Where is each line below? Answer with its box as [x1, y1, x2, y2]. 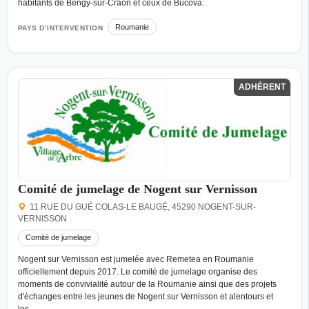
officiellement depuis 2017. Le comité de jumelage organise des [17, 267, 257, 277]
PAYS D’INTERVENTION [17, 24, 103, 32]
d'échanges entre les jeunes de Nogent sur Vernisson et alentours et [17, 292, 273, 302]
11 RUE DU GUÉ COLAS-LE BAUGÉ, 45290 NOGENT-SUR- [30, 202, 257, 211]
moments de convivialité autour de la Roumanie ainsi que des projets [17, 279, 277, 290]
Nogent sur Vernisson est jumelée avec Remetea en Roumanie [17, 255, 254, 265]
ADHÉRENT [238, 82, 286, 92]
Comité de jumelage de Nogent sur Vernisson [17, 181, 257, 196]
